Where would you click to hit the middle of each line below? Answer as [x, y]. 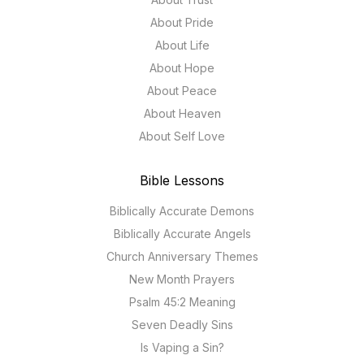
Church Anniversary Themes [182, 256]
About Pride [182, 22]
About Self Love [182, 136]
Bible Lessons [182, 180]
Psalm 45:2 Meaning [182, 301]
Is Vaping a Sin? [182, 347]
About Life [182, 45]
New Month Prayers [182, 279]
